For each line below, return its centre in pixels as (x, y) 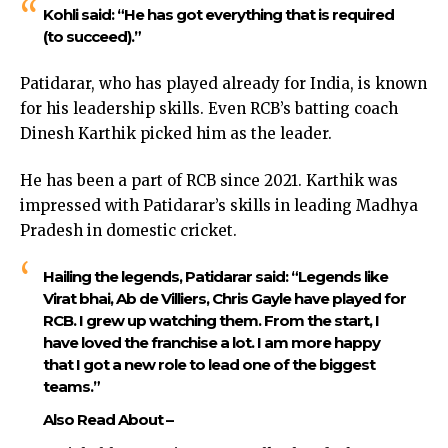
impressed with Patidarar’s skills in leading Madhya (219, 206)
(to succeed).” (93, 37)
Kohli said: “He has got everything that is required (218, 15)
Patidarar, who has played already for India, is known (223, 83)
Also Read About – (107, 420)
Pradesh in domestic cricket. (130, 231)
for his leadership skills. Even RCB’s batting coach (209, 108)
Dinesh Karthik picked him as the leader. (178, 133)
